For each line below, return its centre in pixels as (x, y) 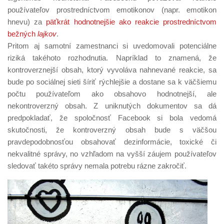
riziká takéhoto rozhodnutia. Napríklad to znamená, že (112, 57)
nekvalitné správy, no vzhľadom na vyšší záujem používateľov (112, 153)
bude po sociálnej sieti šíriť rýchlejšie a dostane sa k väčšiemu (112, 81)
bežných (22, 33)
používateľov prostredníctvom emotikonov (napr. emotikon (112, 9)
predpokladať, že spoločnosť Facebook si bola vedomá (112, 117)
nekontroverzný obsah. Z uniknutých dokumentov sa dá (112, 105)
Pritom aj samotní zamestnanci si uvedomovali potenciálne (112, 45)
